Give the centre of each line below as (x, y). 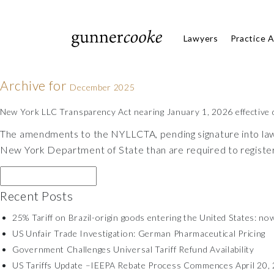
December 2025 (102, 87)
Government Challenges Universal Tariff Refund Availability (133, 249)
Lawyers (201, 38)
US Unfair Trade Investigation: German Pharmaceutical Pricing (139, 233)
